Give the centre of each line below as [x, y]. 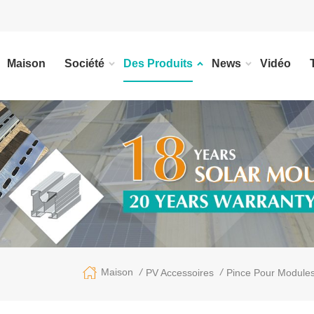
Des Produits [158, 63]
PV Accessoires [180, 273]
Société [84, 63]
